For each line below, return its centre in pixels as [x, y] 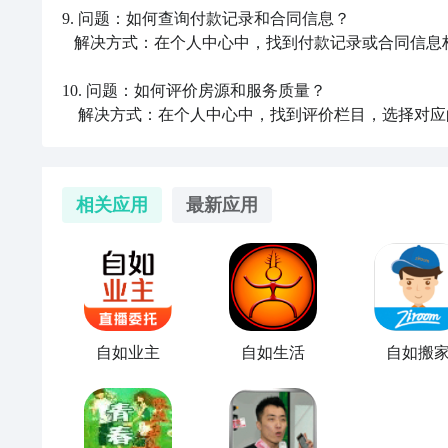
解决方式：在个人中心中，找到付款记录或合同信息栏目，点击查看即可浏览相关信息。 [68, 42]
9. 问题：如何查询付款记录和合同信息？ [206, 18]
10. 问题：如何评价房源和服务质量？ [194, 90]
